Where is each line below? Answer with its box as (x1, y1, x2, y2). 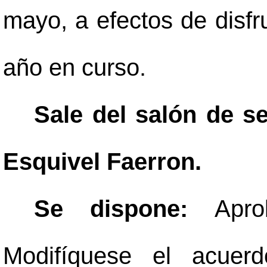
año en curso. (3, 54, 146, 80)
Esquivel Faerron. (3, 148, 201, 175)
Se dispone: (34, 195, 215, 222)
